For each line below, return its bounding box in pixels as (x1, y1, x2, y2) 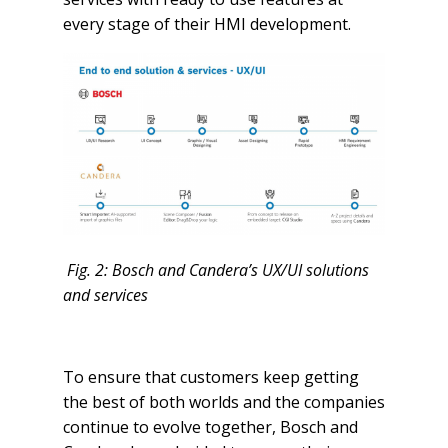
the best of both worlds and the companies (62, 390, 385, 413)
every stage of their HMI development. (62, 13, 351, 36)
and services (62, 283, 148, 306)
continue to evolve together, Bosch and (62, 415, 358, 438)
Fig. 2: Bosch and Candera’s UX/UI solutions (62, 258, 369, 281)
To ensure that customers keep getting (62, 365, 359, 388)
